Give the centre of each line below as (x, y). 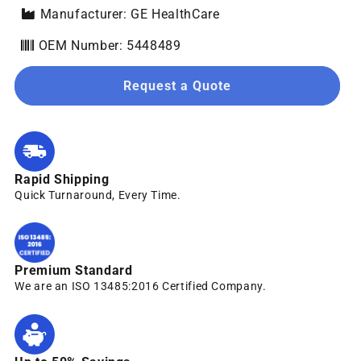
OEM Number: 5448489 (108, 46)
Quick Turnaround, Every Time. (98, 195)
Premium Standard (74, 271)
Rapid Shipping (62, 179)
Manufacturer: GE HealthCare (128, 15)
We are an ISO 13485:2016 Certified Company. (141, 286)
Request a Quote (177, 85)
